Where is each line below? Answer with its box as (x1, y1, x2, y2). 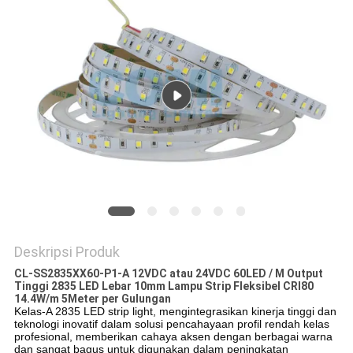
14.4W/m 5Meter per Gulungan (13, 292, 171, 306)
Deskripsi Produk (13, 243, 120, 261)
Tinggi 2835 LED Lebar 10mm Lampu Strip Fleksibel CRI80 (13, 280, 314, 293)
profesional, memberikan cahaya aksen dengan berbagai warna (13, 330, 333, 344)
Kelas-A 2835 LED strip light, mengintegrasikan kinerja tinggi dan (13, 305, 336, 318)
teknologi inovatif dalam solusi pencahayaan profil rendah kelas (13, 318, 329, 331)
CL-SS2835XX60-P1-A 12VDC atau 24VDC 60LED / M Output (13, 267, 323, 281)
